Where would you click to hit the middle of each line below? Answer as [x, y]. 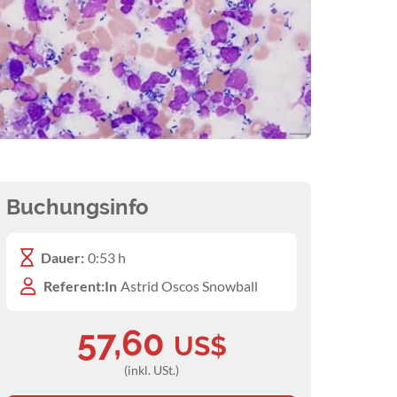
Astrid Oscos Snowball [189, 286]
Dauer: [62, 258]
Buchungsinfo [78, 207]
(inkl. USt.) [152, 370]
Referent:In [80, 286]
